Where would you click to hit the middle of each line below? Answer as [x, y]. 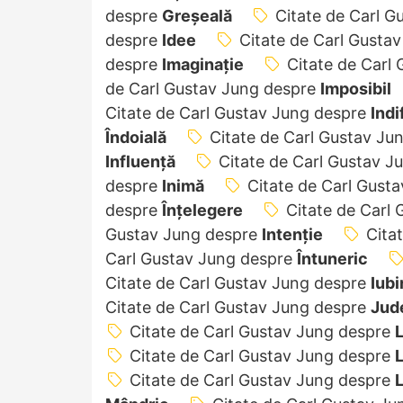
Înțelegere [202, 210]
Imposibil [356, 88]
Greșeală [197, 15]
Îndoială [136, 137]
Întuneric [332, 258]
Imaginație [203, 64]
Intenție [292, 234]
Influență [140, 161]
